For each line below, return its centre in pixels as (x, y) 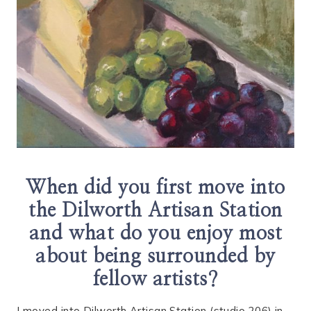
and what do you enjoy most (155, 234)
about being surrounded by (155, 257)
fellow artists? (155, 280)
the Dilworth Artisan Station (155, 211)
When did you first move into (155, 188)
